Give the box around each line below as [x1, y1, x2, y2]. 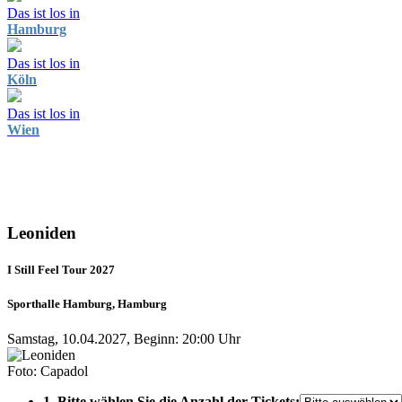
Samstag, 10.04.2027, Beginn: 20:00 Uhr [7, 331, 240, 347]
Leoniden [7, 223, 76, 242]
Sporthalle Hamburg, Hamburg [7, 297, 167, 311]
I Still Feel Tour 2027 [7, 262, 115, 276]
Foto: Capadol [7, 363, 88, 380]
